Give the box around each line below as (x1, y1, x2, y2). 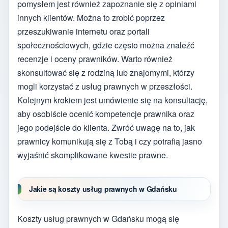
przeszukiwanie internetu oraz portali (17, 25, 150, 37)
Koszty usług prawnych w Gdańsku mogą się (17, 213, 179, 225)
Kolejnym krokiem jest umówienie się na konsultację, (17, 94, 208, 106)
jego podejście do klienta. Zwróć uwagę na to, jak (17, 121, 195, 133)
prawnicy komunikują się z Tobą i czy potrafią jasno (17, 135, 202, 147)
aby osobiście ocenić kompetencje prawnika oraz (17, 107, 194, 120)
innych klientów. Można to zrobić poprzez (17, 11, 165, 23)
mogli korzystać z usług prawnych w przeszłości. (17, 80, 192, 92)
